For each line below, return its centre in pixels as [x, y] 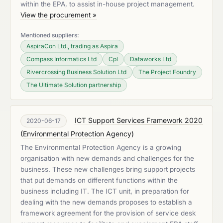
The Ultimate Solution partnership [74, 85]
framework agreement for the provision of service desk [108, 213]
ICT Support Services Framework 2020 [139, 120]
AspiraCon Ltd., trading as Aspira [72, 46]
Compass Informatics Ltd [61, 59]
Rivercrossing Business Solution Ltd [76, 72]
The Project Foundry [167, 72]
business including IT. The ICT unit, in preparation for [105, 191]
